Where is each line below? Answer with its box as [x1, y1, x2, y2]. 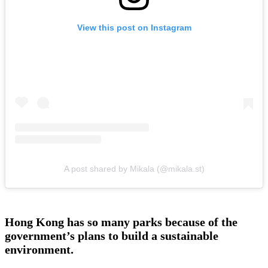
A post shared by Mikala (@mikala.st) [63, 164, 205, 174]
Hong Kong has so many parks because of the [5, 215, 237, 229]
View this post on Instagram [77, 23, 191, 33]
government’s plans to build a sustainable [5, 229, 218, 243]
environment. [5, 243, 77, 257]
